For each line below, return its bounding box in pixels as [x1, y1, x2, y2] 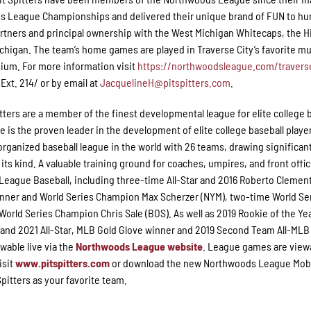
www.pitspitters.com [15, 255, 110, 269]
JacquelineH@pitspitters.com [100, 75, 231, 89]
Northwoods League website [76, 239, 203, 253]
